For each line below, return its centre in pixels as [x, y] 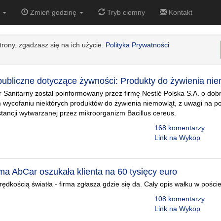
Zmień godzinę [53, 12]
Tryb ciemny [125, 12]
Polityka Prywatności [137, 45]
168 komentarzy [179, 128]
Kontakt [180, 12]
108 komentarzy [179, 199]
